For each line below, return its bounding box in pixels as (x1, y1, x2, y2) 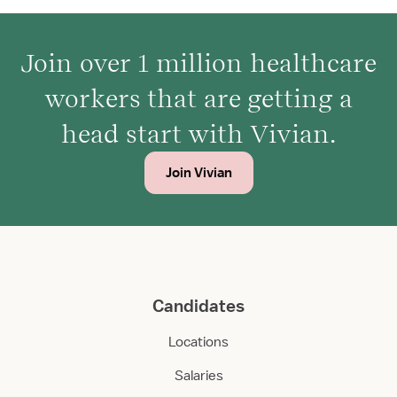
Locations (168, 333, 229, 351)
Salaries (174, 367, 223, 385)
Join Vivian (165, 163, 232, 182)
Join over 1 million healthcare (20, 47, 377, 78)
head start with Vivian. (61, 118, 336, 149)
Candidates (152, 295, 245, 316)
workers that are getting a (44, 82, 353, 113)
